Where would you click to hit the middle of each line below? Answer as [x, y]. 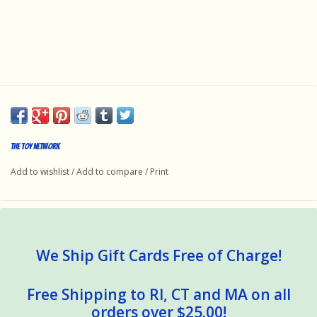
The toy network [35, 146]
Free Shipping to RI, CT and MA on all [158, 294]
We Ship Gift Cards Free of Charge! [158, 255]
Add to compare [111, 171]
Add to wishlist [40, 171]
